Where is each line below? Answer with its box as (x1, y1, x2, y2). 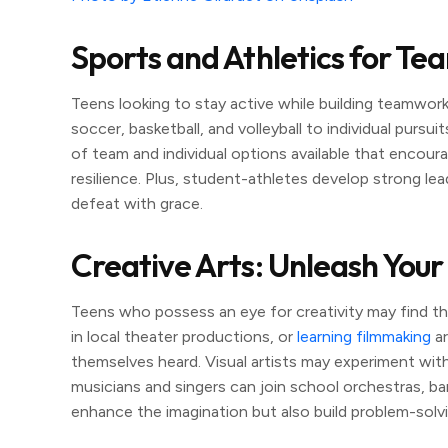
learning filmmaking (297, 327, 431, 346)
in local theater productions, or (71, 327, 297, 346)
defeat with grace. (71, 194, 203, 213)
